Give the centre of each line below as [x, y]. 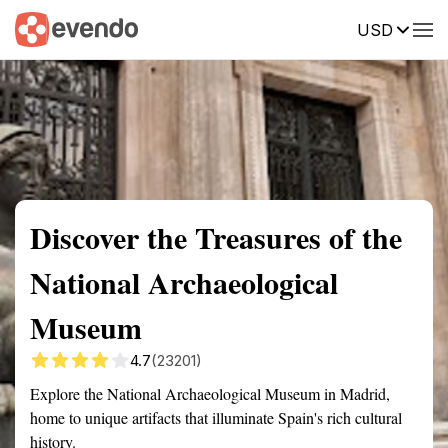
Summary [45, 28]
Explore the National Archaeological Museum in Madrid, [210, 393]
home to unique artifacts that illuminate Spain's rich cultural [216, 417]
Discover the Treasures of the [216, 237]
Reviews [413, 28]
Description [317, 28]
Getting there [207, 28]
